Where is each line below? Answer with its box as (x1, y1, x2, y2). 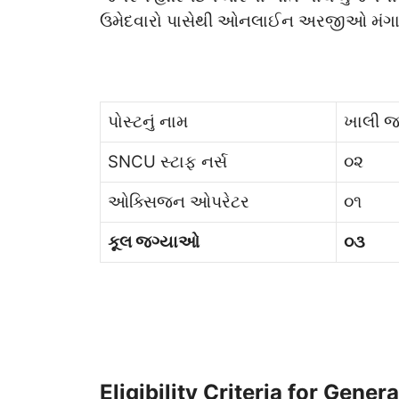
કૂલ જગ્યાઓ (108, 232, 199, 253)
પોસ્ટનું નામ (108, 111, 188, 133)
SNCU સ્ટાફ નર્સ (108, 151, 227, 173)
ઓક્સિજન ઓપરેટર (108, 191, 249, 213)
